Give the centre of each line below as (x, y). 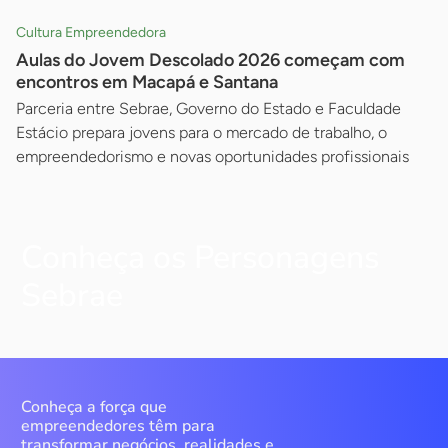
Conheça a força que (94, 407)
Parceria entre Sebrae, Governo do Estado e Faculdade (208, 109)
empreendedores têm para (118, 426)
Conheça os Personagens (200, 258)
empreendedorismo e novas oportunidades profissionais (212, 157)
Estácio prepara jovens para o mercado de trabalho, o (201, 133)
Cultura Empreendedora (91, 33)
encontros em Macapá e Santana (147, 82)
